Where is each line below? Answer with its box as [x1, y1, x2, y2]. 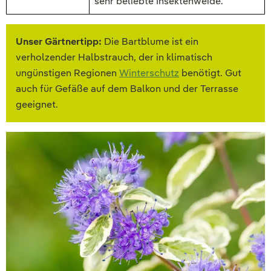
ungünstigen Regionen [16, 67, 119, 80]
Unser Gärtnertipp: [16, 35, 102, 48]
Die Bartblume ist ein [102, 35, 198, 48]
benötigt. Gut [179, 67, 241, 80]
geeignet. [16, 98, 58, 111]
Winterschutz [119, 67, 179, 80]
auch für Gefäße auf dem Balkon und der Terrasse [16, 82, 238, 96]
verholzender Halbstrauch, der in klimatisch [16, 51, 212, 64]
